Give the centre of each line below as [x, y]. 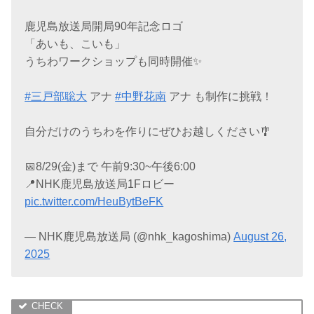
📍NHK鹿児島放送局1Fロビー [100, 184]
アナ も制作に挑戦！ [220, 96]
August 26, [260, 237]
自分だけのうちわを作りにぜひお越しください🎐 [148, 131]
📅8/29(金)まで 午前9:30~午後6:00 [110, 166]
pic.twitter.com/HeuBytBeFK [94, 201]
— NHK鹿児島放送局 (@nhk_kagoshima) [129, 237]
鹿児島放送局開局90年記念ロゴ [104, 26]
